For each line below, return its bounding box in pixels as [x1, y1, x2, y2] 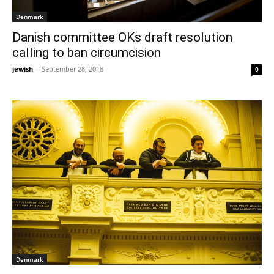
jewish [12, 64, 33, 73]
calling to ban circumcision [12, 45, 161, 60]
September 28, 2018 [42, 64, 103, 73]
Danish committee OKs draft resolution [12, 29, 232, 45]
